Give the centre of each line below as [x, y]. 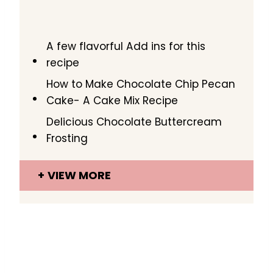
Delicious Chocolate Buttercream [134, 122]
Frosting [67, 138]
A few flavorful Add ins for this [126, 46]
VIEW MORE [79, 175]
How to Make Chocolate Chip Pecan [141, 84]
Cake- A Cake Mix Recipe [112, 101]
